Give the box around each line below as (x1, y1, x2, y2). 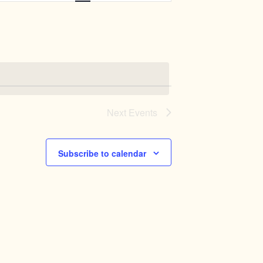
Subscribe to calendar (58, 147, 146, 160)
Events (129, 106, 157, 119)
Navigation (115, 3, 164, 22)
